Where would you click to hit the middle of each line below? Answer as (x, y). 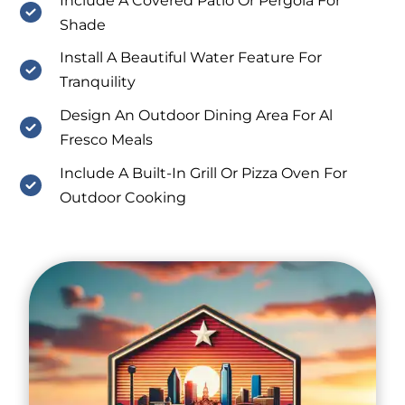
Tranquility (97, 82)
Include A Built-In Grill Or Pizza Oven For (203, 174)
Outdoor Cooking (122, 198)
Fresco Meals (106, 140)
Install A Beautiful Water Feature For (190, 58)
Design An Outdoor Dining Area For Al (196, 116)
